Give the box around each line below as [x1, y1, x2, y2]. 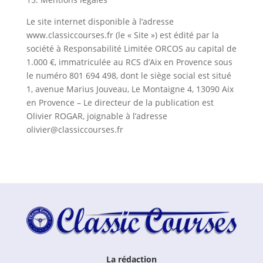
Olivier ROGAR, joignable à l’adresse [26, 110, 167, 122]
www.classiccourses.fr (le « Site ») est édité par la [26, 29, 219, 41]
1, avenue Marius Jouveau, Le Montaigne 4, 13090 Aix [26, 83, 234, 95]
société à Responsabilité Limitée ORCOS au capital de [26, 43, 237, 54]
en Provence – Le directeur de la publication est [26, 97, 214, 108]
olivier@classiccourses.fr [26, 124, 123, 135]
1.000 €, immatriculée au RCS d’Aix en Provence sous [26, 56, 232, 68]
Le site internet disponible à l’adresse [26, 16, 174, 27]
